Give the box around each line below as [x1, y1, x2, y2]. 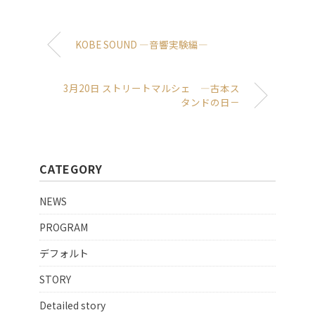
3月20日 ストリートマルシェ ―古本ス [63, 81, 240, 96]
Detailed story [39, 298, 105, 313]
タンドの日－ [181, 95, 240, 110]
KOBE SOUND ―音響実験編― [75, 37, 208, 52]
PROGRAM [39, 220, 88, 235]
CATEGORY [39, 160, 103, 178]
